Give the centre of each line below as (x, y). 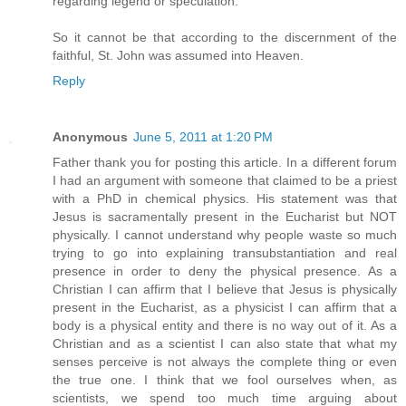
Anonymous (90, 136)
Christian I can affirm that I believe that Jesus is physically (225, 289)
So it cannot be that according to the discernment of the (225, 37)
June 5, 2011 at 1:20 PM (203, 136)
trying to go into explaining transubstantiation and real (225, 252)
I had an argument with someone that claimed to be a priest (225, 180)
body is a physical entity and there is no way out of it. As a (225, 325)
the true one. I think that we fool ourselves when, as (225, 379)
